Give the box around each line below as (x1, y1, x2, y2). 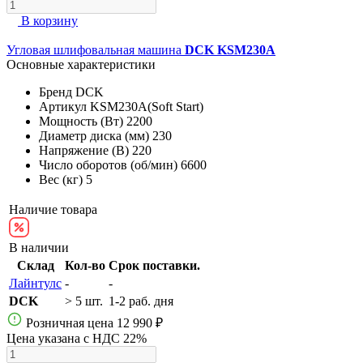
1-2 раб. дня (109, 293, 173, 308)
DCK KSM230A (185, 42, 275, 57)
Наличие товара (9, 202, 97, 216)
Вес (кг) (39, 172, 83, 186)
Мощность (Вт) (39, 113, 123, 128)
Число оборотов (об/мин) (39, 157, 177, 172)
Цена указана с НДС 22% (6, 331, 147, 345)
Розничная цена (23, 315, 117, 330)
